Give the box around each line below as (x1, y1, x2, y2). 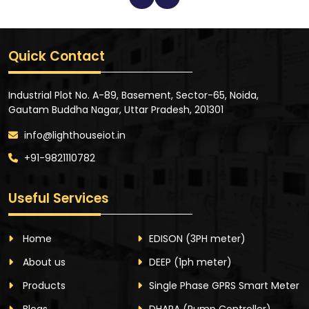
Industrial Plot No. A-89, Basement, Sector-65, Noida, (8, 88, 259, 102)
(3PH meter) (185, 231, 246, 246)
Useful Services (8, 188, 109, 208)
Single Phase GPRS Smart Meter (148, 278, 299, 292)
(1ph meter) (173, 255, 232, 269)
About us (20, 255, 66, 269)
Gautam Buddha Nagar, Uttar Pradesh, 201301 (8, 102, 223, 117)
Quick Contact (8, 46, 105, 66)
